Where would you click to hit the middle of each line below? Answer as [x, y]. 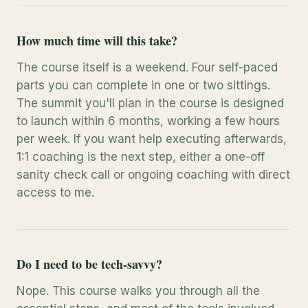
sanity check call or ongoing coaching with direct [153, 175]
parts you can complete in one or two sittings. [143, 85]
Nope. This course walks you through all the [138, 291]
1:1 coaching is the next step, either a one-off [141, 157]
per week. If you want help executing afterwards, [152, 139]
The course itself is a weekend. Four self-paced [147, 67]
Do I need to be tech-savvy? [89, 264]
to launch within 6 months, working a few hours [148, 121]
